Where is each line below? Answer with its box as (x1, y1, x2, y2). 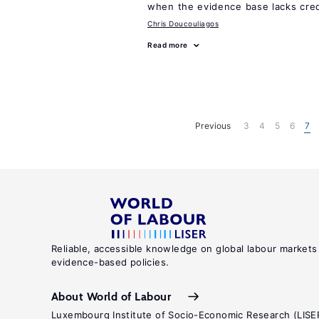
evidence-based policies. (51, 256, 169, 268)
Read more (147, 41, 188, 49)
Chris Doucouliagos (147, 19, 219, 28)
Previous (195, 120, 231, 131)
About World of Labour (51, 289, 172, 303)
